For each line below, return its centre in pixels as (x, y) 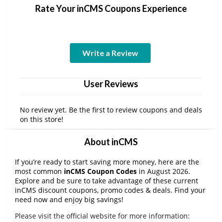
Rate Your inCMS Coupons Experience (111, 9)
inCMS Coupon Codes (100, 171)
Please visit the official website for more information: (102, 216)
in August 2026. (164, 171)
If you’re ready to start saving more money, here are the (107, 162)
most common (39, 171)
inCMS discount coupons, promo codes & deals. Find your (110, 190)
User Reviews (111, 84)
